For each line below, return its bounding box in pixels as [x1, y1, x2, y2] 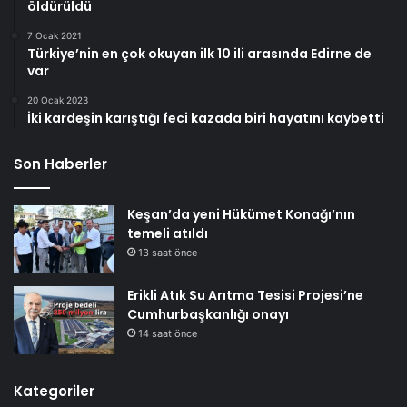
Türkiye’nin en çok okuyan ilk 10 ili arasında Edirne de [27, 45, 372, 64]
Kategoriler [14, 382, 94, 402]
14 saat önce [138, 327, 197, 341]
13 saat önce [138, 246, 197, 260]
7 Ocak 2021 [27, 30, 82, 42]
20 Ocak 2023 [27, 94, 88, 106]
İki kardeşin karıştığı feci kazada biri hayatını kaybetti [27, 109, 384, 128]
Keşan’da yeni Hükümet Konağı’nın [127, 205, 355, 224]
